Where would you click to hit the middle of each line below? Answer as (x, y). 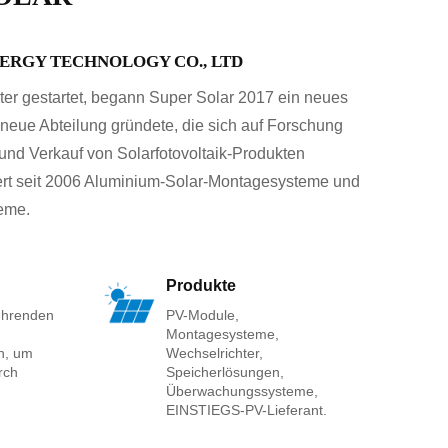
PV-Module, (202, 315)
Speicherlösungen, (224, 372)
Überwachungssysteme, (241, 391)
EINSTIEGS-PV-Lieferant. (246, 410)
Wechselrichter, (214, 353)
